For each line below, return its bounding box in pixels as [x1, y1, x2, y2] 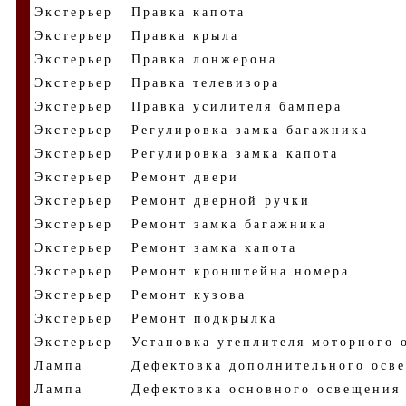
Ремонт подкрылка [131, 312, 277, 325]
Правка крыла [131, 29, 239, 43]
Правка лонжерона [131, 53, 277, 66]
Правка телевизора [131, 76, 280, 90]
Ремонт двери [131, 170, 239, 184]
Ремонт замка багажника [131, 217, 327, 231]
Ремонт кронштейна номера [131, 265, 350, 278]
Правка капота [131, 5, 246, 19]
